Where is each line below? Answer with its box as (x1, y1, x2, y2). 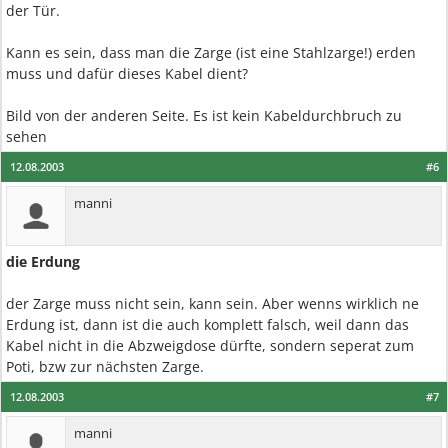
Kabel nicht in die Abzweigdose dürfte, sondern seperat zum (6, 336, 414, 355)
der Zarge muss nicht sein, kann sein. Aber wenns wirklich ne (6, 294, 419, 313)
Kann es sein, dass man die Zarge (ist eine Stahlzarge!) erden (6, 43, 416, 62)
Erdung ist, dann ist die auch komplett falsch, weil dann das (6, 315, 409, 334)
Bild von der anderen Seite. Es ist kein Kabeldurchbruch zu (6, 106, 402, 125)
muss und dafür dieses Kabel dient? (6, 64, 248, 83)
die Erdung (6, 252, 80, 271)
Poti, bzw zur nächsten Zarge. (6, 357, 204, 376)
